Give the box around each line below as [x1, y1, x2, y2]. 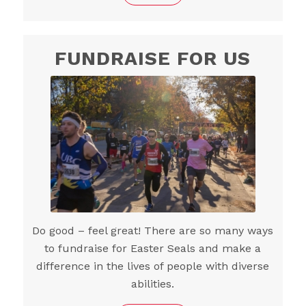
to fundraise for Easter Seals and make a [44, 241, 262, 255]
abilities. [131, 277, 175, 290]
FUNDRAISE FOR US [55, 47, 251, 70]
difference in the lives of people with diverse [36, 259, 270, 273]
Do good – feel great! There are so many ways [32, 223, 274, 237]
